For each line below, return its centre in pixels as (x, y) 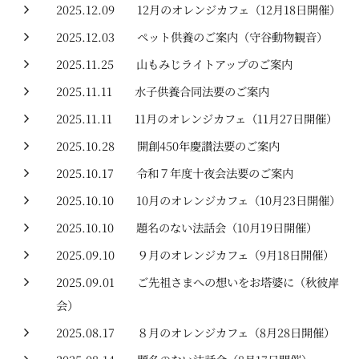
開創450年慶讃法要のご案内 (208, 145)
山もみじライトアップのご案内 (214, 64)
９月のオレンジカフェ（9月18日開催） (236, 254)
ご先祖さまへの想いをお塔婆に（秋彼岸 (238, 282)
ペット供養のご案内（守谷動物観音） (232, 36)
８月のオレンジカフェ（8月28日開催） (236, 332)
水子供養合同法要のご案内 (202, 91)
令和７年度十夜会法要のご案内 (215, 173)
